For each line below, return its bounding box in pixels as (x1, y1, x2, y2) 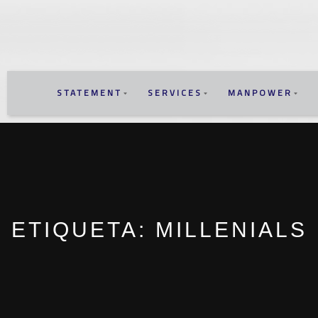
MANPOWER (228, 86, 293, 99)
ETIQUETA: (11, 218, 155, 241)
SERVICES (148, 86, 203, 99)
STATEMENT (57, 86, 123, 99)
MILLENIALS (155, 218, 307, 241)
